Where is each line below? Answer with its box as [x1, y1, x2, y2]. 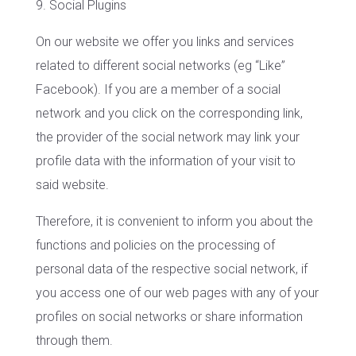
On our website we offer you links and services [35, 34, 294, 49]
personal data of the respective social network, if [35, 261, 308, 277]
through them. [35, 333, 113, 348]
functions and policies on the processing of [35, 238, 275, 253]
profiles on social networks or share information [35, 309, 303, 324]
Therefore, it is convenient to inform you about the [35, 214, 313, 229]
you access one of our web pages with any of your [35, 285, 319, 300]
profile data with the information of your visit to [35, 153, 296, 168]
